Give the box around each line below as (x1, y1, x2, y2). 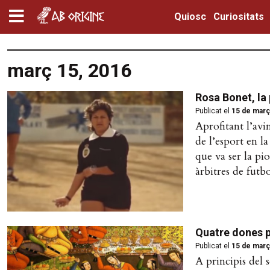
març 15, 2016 (7, 59, 131, 82)
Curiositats (213, 11, 264, 22)
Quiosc (174, 11, 206, 22)
